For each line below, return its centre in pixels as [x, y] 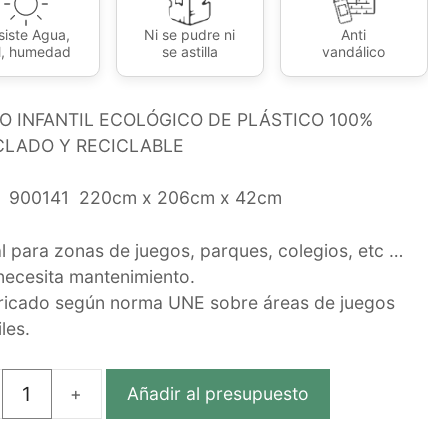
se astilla [189, 51]
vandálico [354, 51]
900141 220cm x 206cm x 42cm [142, 197]
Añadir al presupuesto [217, 393]
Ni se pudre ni [190, 34]
